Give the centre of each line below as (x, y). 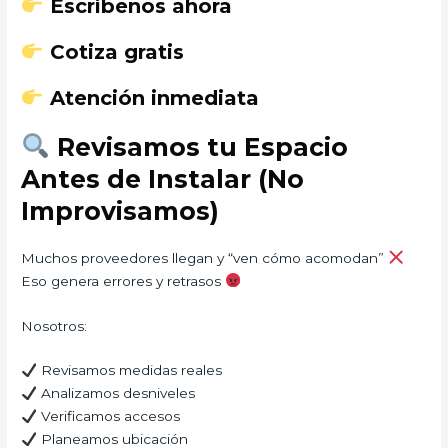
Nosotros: (54, 325)
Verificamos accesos (108, 416)
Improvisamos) (120, 210)
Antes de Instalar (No (163, 178)
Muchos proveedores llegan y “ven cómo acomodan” (205, 257)
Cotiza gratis (113, 51)
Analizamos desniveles (115, 393)
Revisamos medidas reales (129, 370)
